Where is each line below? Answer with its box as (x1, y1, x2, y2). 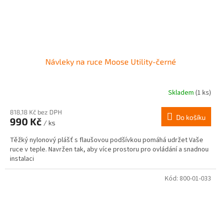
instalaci (10, 154, 34, 164)
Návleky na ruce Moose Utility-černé (45, 57, 176, 67)
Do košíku (176, 113, 206, 122)
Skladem (168, 87, 195, 98)
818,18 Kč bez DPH (10, 108, 62, 116)
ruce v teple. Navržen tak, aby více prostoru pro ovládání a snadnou (10, 145, 209, 155)
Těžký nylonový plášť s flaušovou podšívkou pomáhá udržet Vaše (10, 135, 203, 146)
